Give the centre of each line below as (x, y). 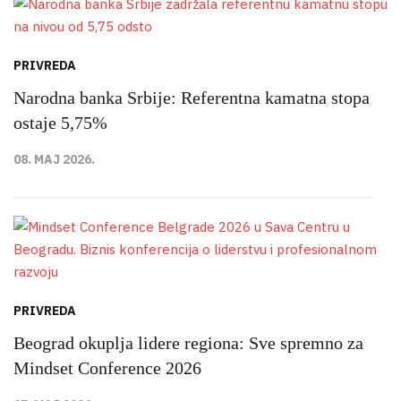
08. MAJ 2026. (54, 159)
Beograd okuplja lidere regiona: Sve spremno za (188, 342)
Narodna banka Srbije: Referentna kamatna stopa (192, 97)
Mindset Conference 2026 (107, 367)
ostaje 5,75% (60, 122)
